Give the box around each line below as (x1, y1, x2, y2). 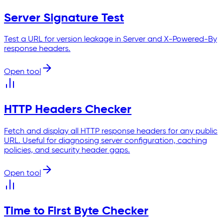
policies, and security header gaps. (4, 146, 130, 155)
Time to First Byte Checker (4, 205, 148, 217)
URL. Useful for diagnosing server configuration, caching (4, 137, 207, 145)
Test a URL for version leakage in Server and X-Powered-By (4, 35, 217, 44)
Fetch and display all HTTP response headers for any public (4, 127, 217, 136)
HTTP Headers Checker (4, 103, 131, 116)
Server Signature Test (4, 11, 124, 24)
